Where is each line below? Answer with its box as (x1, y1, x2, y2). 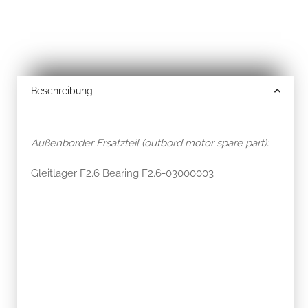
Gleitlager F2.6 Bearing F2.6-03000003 (31, 166, 214, 179)
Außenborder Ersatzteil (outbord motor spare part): (31, 136, 269, 149)
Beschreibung (31, 85, 93, 96)
